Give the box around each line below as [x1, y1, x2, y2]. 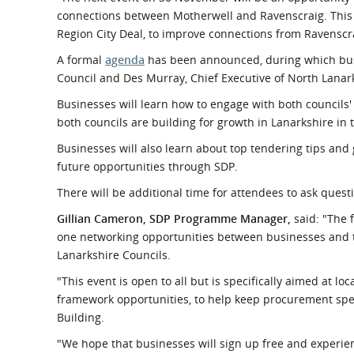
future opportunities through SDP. [57, 159, 238, 174]
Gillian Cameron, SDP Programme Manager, [57, 211, 291, 226]
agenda [105, 52, 145, 67]
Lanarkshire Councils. [57, 247, 171, 262]
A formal [57, 52, 105, 67]
